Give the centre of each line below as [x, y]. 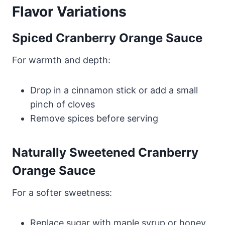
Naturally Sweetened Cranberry [105, 152]
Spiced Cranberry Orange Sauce [107, 38]
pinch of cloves [63, 104]
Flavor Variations [69, 11]
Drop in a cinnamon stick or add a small [114, 90]
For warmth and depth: [61, 60]
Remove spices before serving [94, 118]
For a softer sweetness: [62, 192]
